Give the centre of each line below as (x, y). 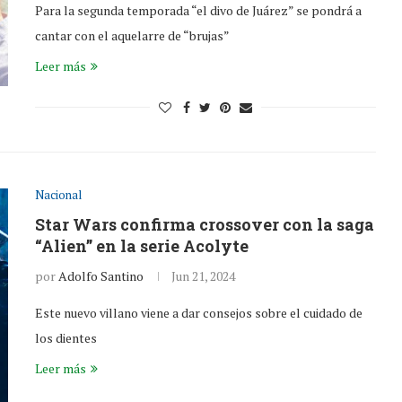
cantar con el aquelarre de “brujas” (132, 35)
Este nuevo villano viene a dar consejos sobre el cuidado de (199, 313)
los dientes (66, 338)
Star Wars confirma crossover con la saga (205, 224)
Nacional (58, 195)
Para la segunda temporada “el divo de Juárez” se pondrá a (198, 10)
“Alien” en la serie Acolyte (142, 246)
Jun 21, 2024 (203, 276)
